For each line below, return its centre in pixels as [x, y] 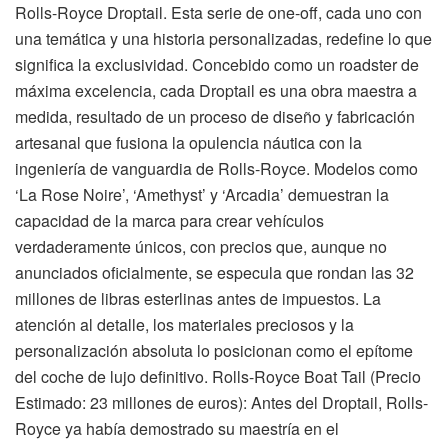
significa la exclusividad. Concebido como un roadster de [217, 64]
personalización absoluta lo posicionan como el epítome [214, 350]
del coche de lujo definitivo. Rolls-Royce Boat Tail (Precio [218, 376]
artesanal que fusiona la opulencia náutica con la [188, 142]
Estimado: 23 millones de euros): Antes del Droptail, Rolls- [221, 402]
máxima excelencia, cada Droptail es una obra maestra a [216, 90]
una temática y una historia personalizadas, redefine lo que [223, 38]
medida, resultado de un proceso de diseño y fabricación [215, 116]
